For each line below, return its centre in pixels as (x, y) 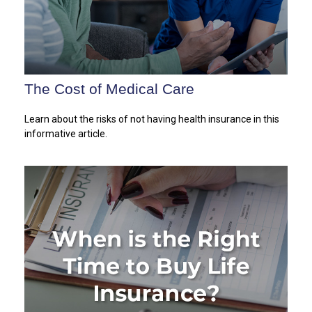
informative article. (66, 133)
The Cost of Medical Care (109, 88)
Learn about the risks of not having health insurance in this (152, 119)
